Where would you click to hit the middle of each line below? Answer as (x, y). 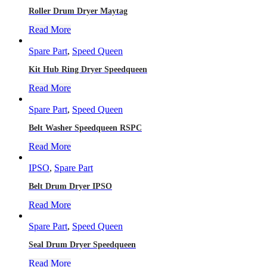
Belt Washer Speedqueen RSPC (85, 128)
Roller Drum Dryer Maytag (78, 11)
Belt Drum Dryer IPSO (70, 186)
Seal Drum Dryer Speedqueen (82, 244)
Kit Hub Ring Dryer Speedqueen (88, 69)
